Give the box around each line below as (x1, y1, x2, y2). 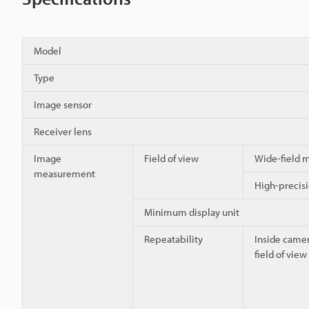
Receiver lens (34, 124, 92, 138)
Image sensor (34, 97, 92, 111)
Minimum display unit (144, 205, 239, 219)
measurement (34, 166, 95, 180)
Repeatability (144, 232, 203, 246)
